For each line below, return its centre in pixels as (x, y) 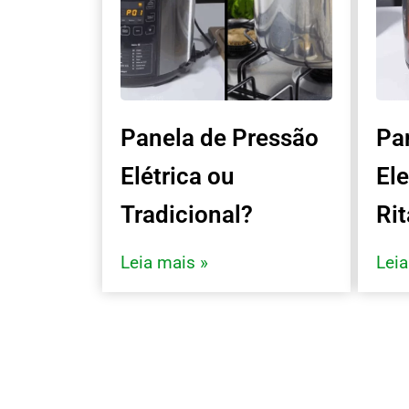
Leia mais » (164, 262)
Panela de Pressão (220, 137)
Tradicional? (187, 214)
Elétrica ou (178, 176)
